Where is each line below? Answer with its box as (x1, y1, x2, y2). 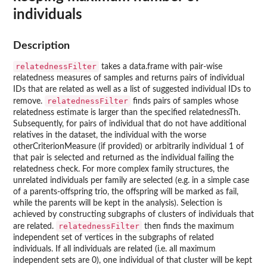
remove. (13, 97, 45, 105)
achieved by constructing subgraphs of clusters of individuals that (13, 210, 254, 219)
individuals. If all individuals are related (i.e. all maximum (13, 244, 216, 253)
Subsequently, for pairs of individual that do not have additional (13, 119, 246, 128)
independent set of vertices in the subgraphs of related (13, 233, 214, 242)
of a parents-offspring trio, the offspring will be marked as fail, (13, 187, 238, 196)
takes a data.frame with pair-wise (99, 62, 222, 71)
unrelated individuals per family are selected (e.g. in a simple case (13, 176, 249, 185)
